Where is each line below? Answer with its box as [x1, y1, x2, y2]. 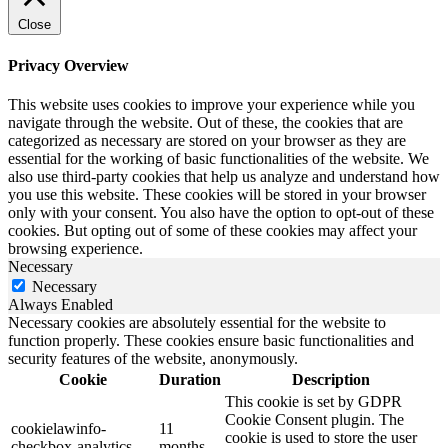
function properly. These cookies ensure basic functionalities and [8, 331, 414, 349]
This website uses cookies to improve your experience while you [8, 95, 415, 113]
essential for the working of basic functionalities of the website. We [8, 149, 429, 167]
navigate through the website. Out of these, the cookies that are [8, 113, 403, 131]
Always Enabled [8, 295, 113, 313]
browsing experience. [8, 239, 143, 257]
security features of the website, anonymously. [8, 349, 298, 367]
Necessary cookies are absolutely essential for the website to [8, 313, 386, 331]
